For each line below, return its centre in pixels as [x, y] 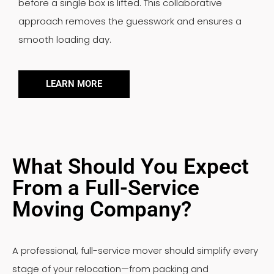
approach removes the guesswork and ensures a [130, 21]
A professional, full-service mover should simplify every [135, 250]
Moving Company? [102, 209]
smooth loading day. [65, 39]
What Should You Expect [131, 166]
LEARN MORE [74, 83]
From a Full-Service [106, 188]
